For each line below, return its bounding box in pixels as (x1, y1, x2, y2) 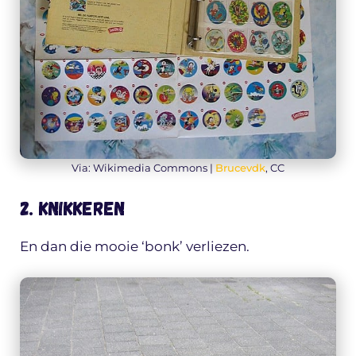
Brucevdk (215, 161, 265, 175)
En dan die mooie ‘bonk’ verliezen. (20, 238, 250, 254)
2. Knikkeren (20, 195, 125, 219)
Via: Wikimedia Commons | (72, 161, 215, 175)
